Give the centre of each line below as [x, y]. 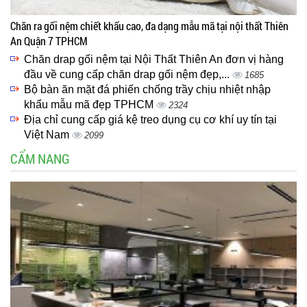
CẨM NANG [40, 159]
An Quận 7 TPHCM [49, 41]
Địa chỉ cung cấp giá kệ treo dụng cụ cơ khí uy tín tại [150, 120]
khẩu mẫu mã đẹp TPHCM [90, 105]
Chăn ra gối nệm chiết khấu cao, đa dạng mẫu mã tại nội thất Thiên [149, 26]
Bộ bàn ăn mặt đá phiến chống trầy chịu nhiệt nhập [147, 90]
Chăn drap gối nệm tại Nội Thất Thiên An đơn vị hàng [154, 60]
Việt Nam [48, 135]
